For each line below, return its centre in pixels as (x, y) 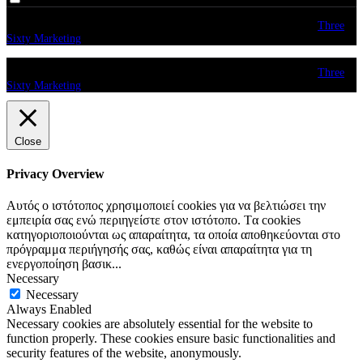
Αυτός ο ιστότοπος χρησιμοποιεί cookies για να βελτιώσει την (166, 206)
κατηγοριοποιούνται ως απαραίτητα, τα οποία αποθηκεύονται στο (173, 235)
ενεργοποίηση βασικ (59, 264)
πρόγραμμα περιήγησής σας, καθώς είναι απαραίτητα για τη (159, 250)
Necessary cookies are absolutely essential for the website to (160, 324)
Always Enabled (49, 310)
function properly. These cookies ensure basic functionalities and (171, 339)
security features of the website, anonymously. (124, 353)
